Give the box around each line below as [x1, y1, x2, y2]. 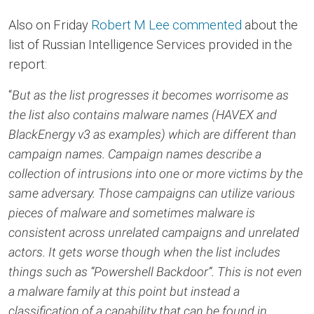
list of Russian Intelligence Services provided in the [8, 37, 292, 52]
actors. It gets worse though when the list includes [8, 245, 280, 259]
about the [242, 18, 298, 32]
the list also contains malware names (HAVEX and [8, 107, 277, 122]
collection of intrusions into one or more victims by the [8, 166, 303, 181]
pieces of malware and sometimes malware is [8, 205, 255, 220]
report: [8, 57, 47, 71]
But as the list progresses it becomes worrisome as [12, 88, 289, 102]
